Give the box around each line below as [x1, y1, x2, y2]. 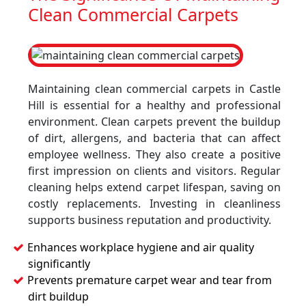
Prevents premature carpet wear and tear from [27, 273, 272, 288]
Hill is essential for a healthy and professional [28, 98, 281, 113]
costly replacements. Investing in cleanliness [28, 196, 281, 211]
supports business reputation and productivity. [28, 212, 271, 227]
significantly [28, 256, 90, 271]
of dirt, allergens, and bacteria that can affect [28, 130, 281, 145]
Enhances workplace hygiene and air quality [27, 240, 254, 255]
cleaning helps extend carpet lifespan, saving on [28, 180, 281, 195]
